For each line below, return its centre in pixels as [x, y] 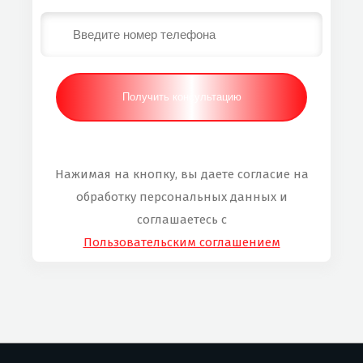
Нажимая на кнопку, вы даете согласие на [181, 174]
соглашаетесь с [181, 219]
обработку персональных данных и [181, 196]
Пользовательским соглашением [181, 242]
